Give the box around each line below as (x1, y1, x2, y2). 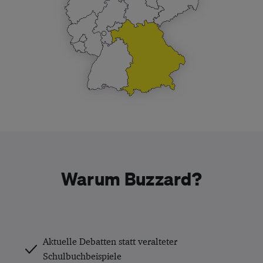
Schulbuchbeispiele (42, 250, 122, 262)
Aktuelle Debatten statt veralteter (42, 235, 177, 247)
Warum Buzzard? (60, 167, 203, 189)
